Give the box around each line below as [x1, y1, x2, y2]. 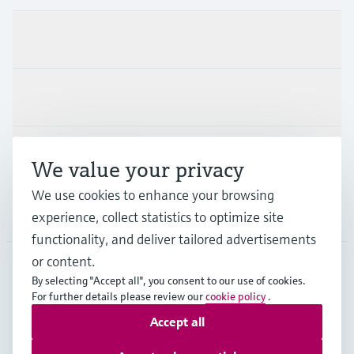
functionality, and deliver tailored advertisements [32, 230, 316, 248]
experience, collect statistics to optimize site [32, 208, 284, 226]
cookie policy [205, 289, 265, 303]
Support [13, 146, 57, 163]
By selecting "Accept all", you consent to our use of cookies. [32, 273, 306, 288]
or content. [32, 252, 95, 270]
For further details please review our [32, 289, 205, 303]
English [88, 281, 129, 298]
